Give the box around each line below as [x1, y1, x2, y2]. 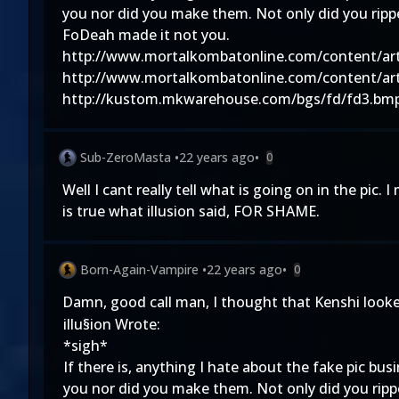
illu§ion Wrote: [63, 314, 160, 334]
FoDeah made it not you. [62, 25, 230, 45]
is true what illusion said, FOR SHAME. [62, 201, 320, 221]
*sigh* [63, 336, 108, 355]
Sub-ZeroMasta [80, 149, 171, 166]
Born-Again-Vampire [80, 261, 199, 278]
